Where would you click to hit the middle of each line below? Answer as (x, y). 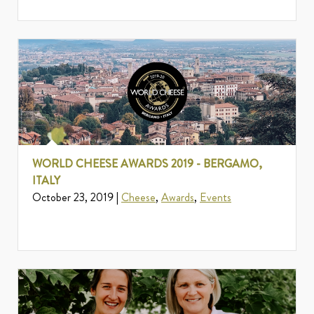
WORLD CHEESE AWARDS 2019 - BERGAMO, (147, 164)
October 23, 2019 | (77, 198)
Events (216, 198)
